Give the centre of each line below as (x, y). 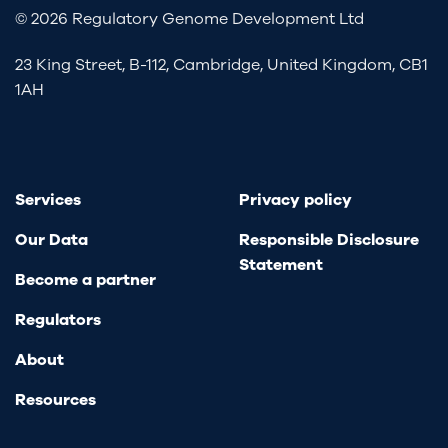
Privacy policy (295, 200)
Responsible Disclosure (329, 240)
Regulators (58, 320)
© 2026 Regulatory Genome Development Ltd (189, 18)
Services (48, 200)
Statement (281, 265)
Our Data (51, 240)
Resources (55, 400)
